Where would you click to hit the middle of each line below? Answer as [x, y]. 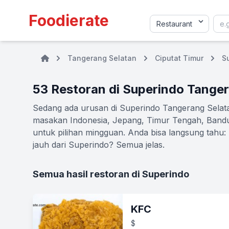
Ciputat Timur [179, 58]
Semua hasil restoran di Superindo [111, 174]
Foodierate [69, 20]
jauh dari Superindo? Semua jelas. [99, 145]
